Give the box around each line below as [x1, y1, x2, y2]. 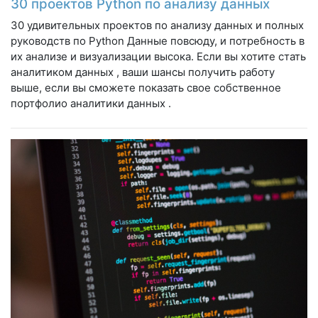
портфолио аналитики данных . [11, 96, 171, 110]
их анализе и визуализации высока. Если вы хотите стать [11, 49, 306, 63]
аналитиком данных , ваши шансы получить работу [11, 65, 275, 79]
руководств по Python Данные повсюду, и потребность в [11, 33, 305, 48]
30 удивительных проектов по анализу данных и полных [11, 18, 304, 32]
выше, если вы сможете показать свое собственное [11, 80, 281, 94]
